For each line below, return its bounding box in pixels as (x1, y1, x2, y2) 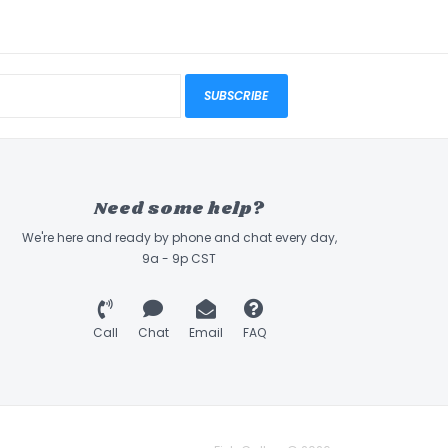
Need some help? (93, 196, 265, 221)
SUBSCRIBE (204, 87, 269, 104)
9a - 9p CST (142, 249, 216, 267)
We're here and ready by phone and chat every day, (21, 228, 337, 246)
